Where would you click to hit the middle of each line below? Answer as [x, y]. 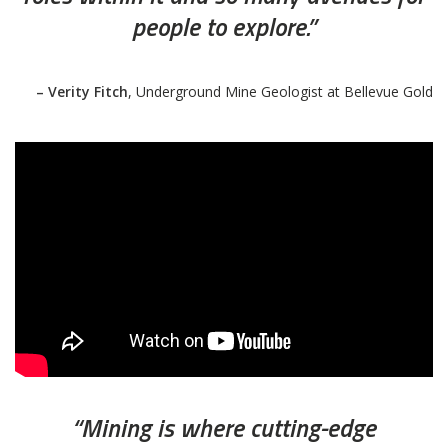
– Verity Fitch [82, 92]
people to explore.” [224, 27]
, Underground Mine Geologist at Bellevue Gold [280, 92]
